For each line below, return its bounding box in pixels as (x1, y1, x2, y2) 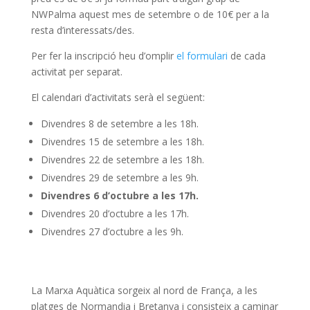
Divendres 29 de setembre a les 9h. (40, 171, 199, 184)
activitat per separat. (30, 65, 122, 78)
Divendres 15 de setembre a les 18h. (40, 135, 204, 148)
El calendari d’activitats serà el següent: (30, 91, 205, 104)
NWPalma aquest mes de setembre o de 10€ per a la (30, 8, 269, 21)
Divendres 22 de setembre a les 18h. (40, 153, 204, 166)
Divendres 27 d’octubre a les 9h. (40, 225, 183, 238)
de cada (227, 49, 266, 62)
